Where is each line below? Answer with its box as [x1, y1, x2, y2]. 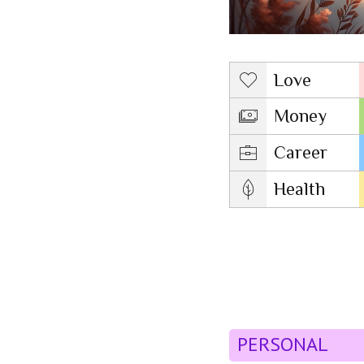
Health [273, 179, 325, 200]
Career [273, 142, 327, 163]
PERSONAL [237, 331, 328, 357]
